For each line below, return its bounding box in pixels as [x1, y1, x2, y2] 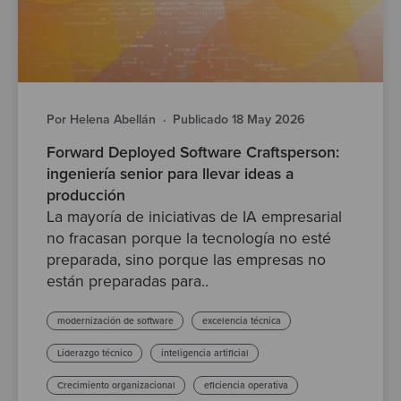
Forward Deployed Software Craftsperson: [47, 143, 339, 163]
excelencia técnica [201, 314, 281, 327]
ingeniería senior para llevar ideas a [47, 165, 294, 184]
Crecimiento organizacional [56, 380, 175, 392]
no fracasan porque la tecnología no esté [47, 229, 331, 249]
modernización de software [56, 314, 174, 327]
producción [47, 186, 125, 206]
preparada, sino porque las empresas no [47, 251, 326, 270]
